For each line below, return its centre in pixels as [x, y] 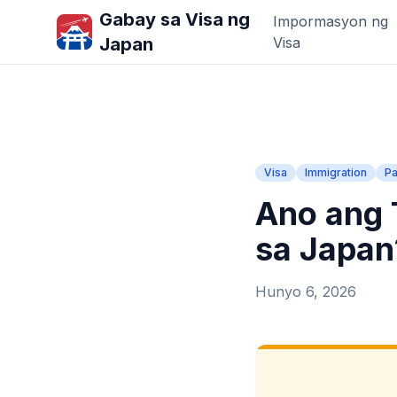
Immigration [336, 172]
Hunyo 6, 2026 [306, 292]
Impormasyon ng [330, 21]
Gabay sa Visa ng [175, 19]
